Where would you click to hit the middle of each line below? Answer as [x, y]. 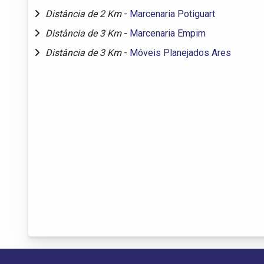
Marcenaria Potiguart [172, 14]
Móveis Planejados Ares [180, 52]
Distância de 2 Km [85, 14]
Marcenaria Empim [168, 33]
